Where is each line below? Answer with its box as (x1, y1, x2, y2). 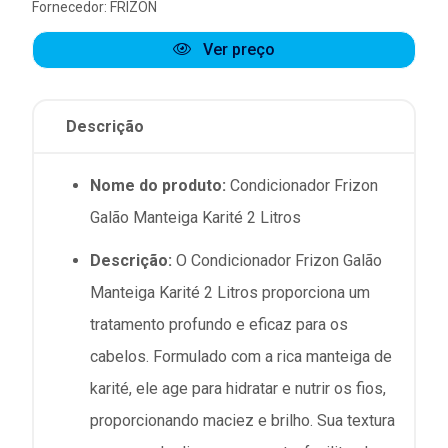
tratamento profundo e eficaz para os (90, 314, 348, 334)
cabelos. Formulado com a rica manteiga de (90, 346, 392, 366)
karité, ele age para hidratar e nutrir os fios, (90, 378, 386, 398)
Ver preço (199, 39, 275, 59)
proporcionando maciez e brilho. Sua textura (90, 410, 395, 430)
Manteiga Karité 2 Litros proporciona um (90, 282, 370, 302)
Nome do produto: (90, 175, 226, 195)
